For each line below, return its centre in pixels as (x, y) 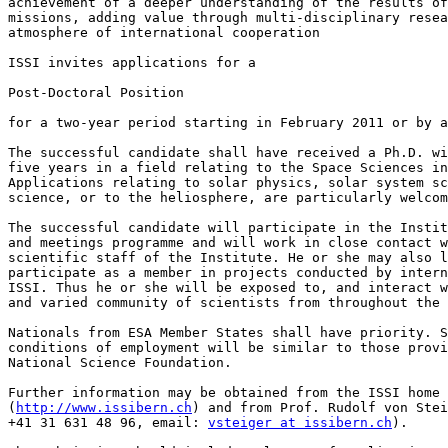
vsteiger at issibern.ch (300, 423)
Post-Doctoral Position (96, 93)
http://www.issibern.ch (104, 408)
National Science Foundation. (120, 363)
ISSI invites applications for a (132, 63)
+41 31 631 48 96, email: (108, 423)
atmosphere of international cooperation (164, 33)
